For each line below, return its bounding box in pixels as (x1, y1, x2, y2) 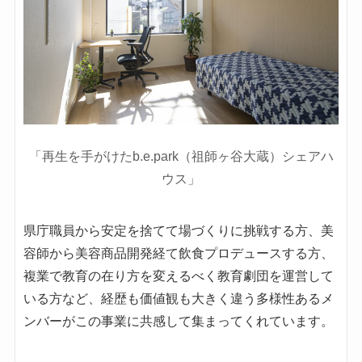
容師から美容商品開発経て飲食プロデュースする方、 (23, 246, 334, 261)
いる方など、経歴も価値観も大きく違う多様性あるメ (23, 292, 334, 306)
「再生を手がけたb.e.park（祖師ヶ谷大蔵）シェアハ (28, 149, 334, 164)
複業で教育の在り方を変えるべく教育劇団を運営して (23, 269, 334, 284)
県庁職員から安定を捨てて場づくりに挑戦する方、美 (23, 224, 334, 238)
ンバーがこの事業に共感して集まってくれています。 (23, 314, 334, 329)
